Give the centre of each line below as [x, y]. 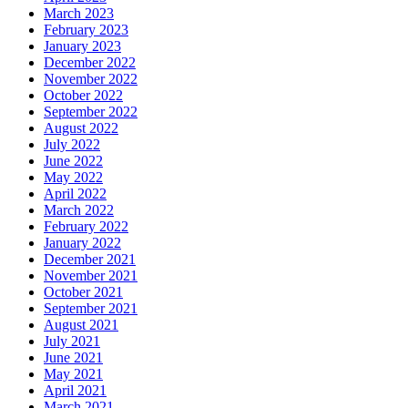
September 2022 [91, 111]
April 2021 [75, 390]
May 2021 [73, 373]
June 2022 [73, 160]
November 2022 [91, 78]
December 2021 [90, 259]
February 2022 [86, 226]
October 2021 [83, 291]
